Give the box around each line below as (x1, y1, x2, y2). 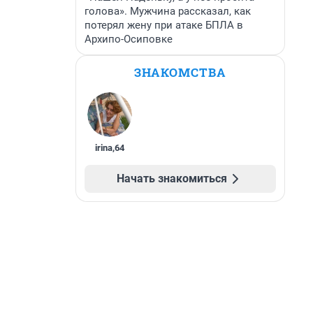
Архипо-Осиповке (85, 33, 173, 45)
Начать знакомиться (117, 172, 227, 185)
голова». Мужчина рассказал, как (85, 5, 251, 17)
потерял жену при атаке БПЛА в (85, 19, 243, 31)
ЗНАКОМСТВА (134, 64, 226, 80)
